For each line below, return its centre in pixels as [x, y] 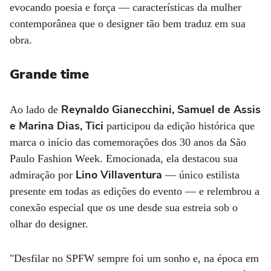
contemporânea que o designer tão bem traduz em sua [128, 23]
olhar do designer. [49, 224]
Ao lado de [35, 109]
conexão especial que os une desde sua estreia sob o [124, 207]
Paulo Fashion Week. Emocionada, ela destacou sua [124, 158]
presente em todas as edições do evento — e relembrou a [135, 191]
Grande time [49, 74]
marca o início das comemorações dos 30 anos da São [128, 142]
